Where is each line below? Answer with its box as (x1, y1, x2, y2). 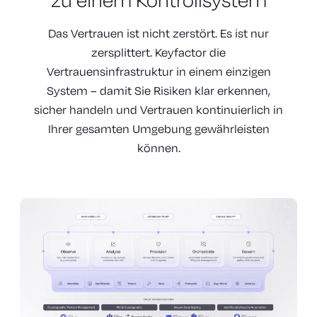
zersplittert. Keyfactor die (91, 44, 226, 59)
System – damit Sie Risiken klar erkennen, (47, 82, 270, 98)
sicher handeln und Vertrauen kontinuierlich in (34, 101, 283, 117)
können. (137, 139, 180, 155)
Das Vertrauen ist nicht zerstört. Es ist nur (48, 25, 269, 40)
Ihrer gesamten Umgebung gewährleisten (47, 120, 270, 136)
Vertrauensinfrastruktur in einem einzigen (46, 63, 271, 79)
